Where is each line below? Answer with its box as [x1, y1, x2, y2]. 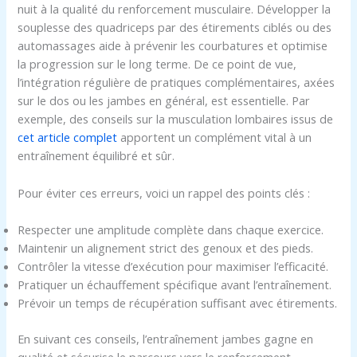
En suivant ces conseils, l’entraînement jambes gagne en [18, 330, 314, 347]
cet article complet [18, 129, 118, 146]
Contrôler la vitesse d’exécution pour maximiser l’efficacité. [18, 258, 329, 275]
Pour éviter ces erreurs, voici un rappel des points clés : [18, 184, 311, 201]
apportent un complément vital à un [117, 129, 312, 146]
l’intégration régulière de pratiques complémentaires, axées [18, 74, 335, 91]
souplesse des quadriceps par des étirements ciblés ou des [18, 19, 332, 36]
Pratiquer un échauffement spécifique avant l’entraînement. [18, 277, 332, 293]
